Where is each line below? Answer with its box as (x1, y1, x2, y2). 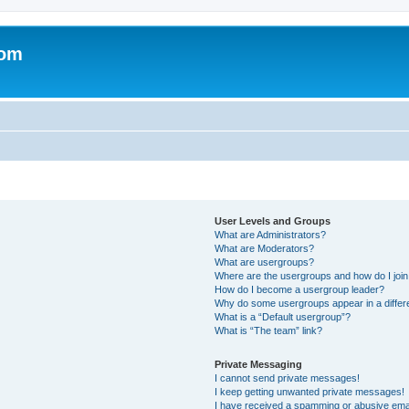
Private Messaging (215, 358, 303, 370)
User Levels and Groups (215, 215, 331, 226)
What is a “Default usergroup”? (215, 310, 351, 322)
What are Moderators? (215, 242, 315, 254)
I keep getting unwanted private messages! (215, 385, 405, 397)
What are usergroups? (215, 256, 315, 267)
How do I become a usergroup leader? (215, 283, 385, 295)
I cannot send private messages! (215, 372, 361, 383)
